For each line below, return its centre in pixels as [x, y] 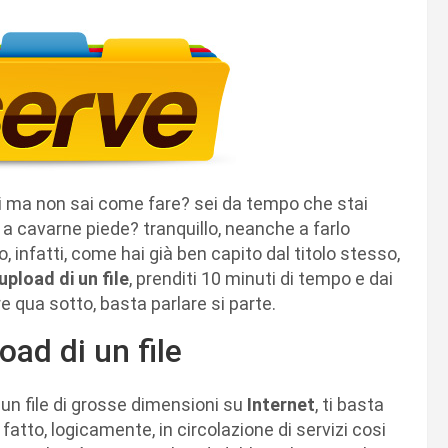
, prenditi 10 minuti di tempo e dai [261, 278]
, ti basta [349, 404]
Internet [281, 404]
